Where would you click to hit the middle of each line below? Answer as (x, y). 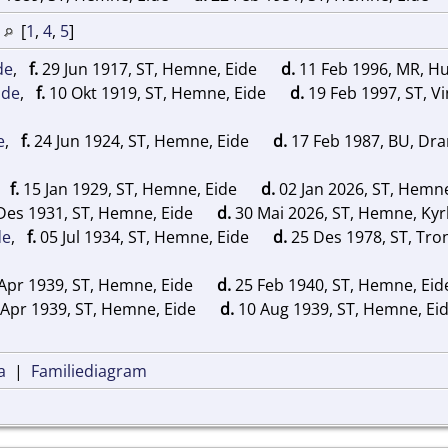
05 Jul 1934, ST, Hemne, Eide (144, 236)
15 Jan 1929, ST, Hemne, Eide (130, 188)
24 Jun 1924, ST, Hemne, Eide (141, 140)
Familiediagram (89, 370)
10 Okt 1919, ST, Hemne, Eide (157, 92)
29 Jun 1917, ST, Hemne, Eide (149, 68)
